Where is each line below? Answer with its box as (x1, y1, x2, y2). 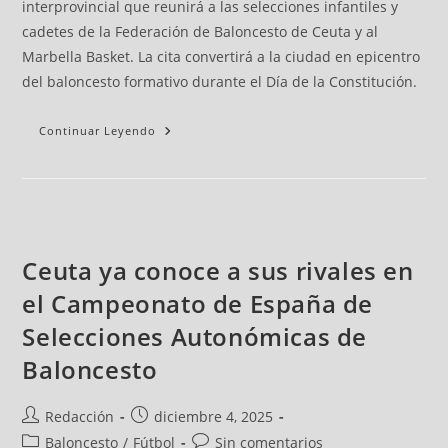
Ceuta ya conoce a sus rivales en (22, 254, 414, 288)
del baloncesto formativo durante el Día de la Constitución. (22, 72, 418, 92)
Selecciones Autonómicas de (22, 320, 368, 354)
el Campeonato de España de (22, 287, 374, 321)
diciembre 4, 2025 (154, 407, 274, 427)
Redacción (45, 407, 115, 427)
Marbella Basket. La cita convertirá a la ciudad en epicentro (22, 47, 421, 67)
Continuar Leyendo (39, 123, 157, 139)
